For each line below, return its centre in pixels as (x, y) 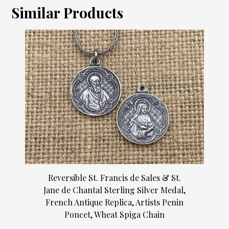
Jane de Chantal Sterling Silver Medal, (114, 190)
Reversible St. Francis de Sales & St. (114, 178)
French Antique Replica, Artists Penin (114, 202)
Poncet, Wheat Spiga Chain (114, 215)
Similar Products (67, 12)
